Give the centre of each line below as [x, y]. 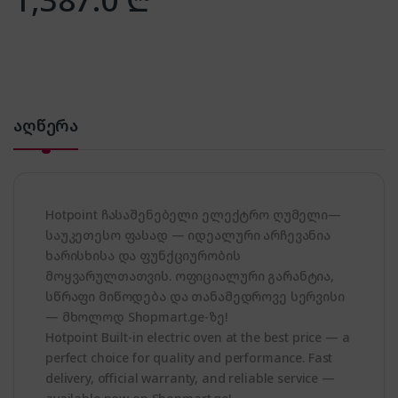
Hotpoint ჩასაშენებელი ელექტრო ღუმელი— [193, 214]
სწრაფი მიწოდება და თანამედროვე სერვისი [195, 296]
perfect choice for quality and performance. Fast [189, 357]
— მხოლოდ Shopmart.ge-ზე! [136, 316]
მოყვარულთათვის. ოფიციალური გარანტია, [190, 275]
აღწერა [46, 125]
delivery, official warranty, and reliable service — [190, 378]
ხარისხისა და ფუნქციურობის [143, 255]
